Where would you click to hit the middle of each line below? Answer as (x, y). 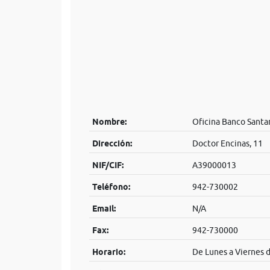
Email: (104, 209)
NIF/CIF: (108, 165)
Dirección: (112, 143)
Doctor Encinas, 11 (227, 143)
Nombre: (109, 122)
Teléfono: (111, 187)
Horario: (108, 252)
